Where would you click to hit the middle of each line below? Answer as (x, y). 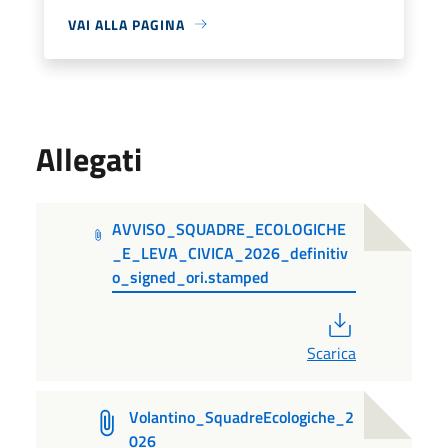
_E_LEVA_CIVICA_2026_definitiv (230, 252)
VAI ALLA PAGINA (126, 24)
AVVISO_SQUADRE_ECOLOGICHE (229, 228)
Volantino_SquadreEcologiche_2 (241, 416)
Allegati (89, 158)
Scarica (331, 352)
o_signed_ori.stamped (191, 276)
